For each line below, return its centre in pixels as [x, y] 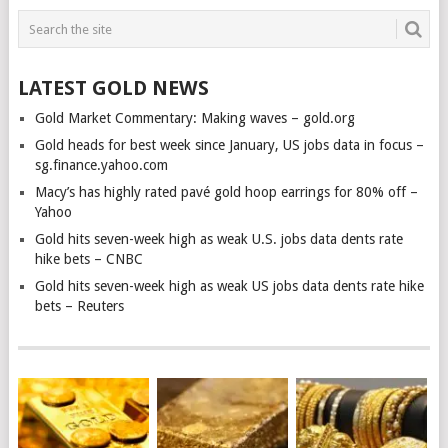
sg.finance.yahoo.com [101, 165]
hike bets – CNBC [88, 259]
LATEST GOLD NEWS [113, 88]
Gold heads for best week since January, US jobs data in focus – [229, 145]
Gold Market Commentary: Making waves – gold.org [194, 118]
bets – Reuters [79, 306]
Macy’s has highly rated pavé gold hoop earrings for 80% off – [226, 192]
